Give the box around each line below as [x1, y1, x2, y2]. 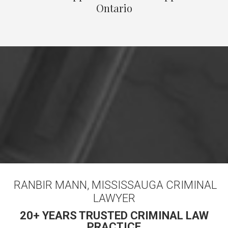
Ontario [96, 1, 132, 15]
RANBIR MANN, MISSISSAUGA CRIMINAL [11, 179, 217, 191]
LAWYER [93, 192, 135, 205]
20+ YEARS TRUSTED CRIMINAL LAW [19, 209, 209, 222]
